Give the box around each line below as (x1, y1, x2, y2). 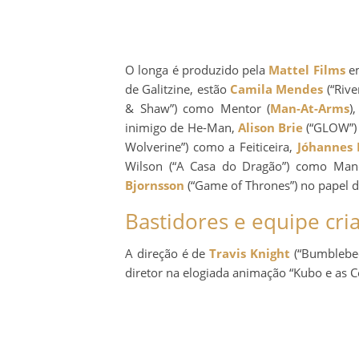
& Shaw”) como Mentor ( (125, 99, 271, 116)
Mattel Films (268, 61, 345, 78)
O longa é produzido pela (125, 61, 269, 78)
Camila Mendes (229, 80, 324, 97)
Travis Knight (209, 244, 291, 261)
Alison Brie (237, 119, 303, 135)
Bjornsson (125, 176, 184, 193)
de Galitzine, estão (125, 80, 230, 97)
